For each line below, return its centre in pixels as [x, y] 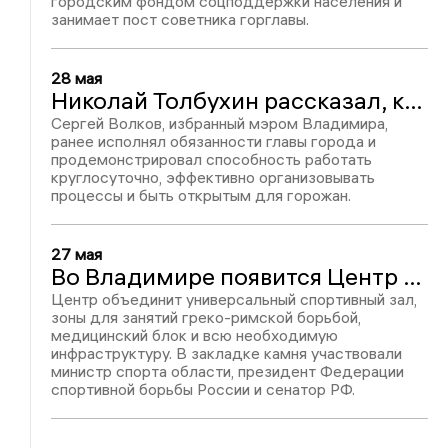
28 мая [77, 78]
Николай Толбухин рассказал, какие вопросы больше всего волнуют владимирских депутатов [414, 100]
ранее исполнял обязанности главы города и [214, 141]
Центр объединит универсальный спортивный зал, [234, 299]
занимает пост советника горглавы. [180, 19]
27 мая [77, 254]
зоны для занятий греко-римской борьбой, [206, 317]
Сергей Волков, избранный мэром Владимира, [220, 123]
